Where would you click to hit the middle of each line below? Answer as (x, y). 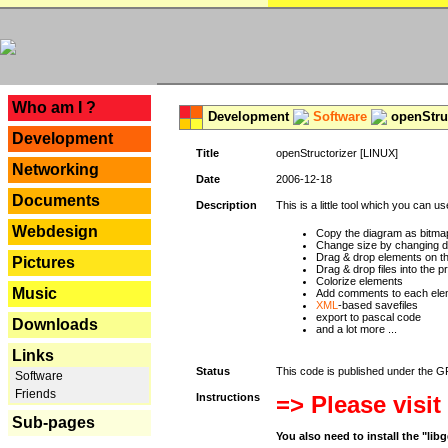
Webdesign (55, 231)
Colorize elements (359, 281)
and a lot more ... (356, 329)
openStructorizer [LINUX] (337, 153)
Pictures (43, 262)
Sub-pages (53, 422)
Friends (34, 394)
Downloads (55, 324)
